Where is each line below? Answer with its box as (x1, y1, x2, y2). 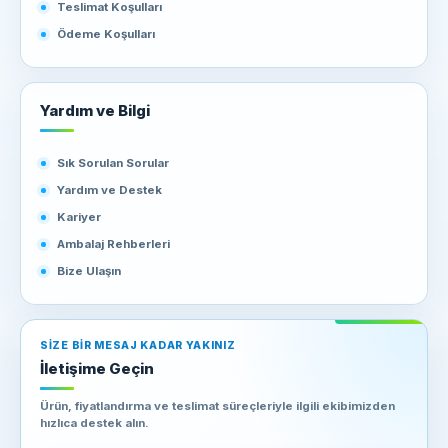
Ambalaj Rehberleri (57, 237, 170, 251)
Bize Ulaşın (57, 264, 121, 278)
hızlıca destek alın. (40, 415, 149, 430)
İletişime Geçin (40, 358, 154, 378)
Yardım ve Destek (57, 183, 162, 197)
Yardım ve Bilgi (40, 100, 150, 120)
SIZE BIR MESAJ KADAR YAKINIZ (40, 338, 236, 352)
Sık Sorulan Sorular (57, 156, 169, 170)
